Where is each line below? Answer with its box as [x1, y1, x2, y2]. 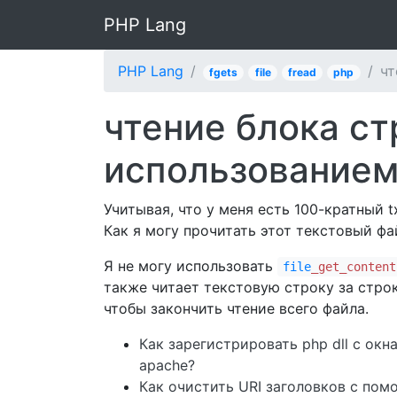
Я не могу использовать [104, 257, 277, 275]
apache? [139, 356, 195, 374]
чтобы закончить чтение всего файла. [104, 300, 369, 317]
